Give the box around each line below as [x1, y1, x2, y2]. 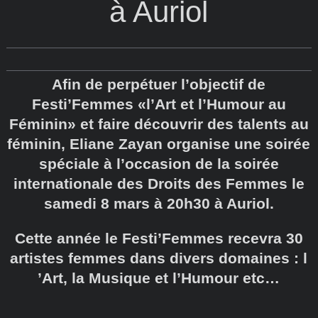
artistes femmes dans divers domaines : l [10, 249, 308, 266]
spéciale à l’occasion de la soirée [38, 155, 279, 172]
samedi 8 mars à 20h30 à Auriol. [43, 194, 274, 212]
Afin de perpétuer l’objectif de [52, 75, 266, 92]
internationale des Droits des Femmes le [13, 175, 305, 192]
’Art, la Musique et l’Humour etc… [38, 269, 280, 286]
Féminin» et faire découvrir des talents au [9, 115, 309, 132]
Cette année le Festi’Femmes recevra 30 [14, 229, 303, 246]
